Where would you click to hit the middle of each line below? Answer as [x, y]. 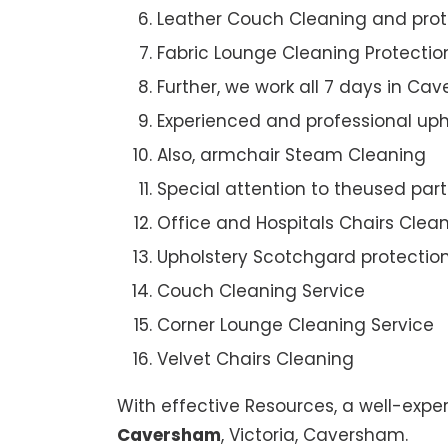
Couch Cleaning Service [261, 290]
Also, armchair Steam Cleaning [291, 154]
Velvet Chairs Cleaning [255, 358]
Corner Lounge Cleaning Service [295, 324]
